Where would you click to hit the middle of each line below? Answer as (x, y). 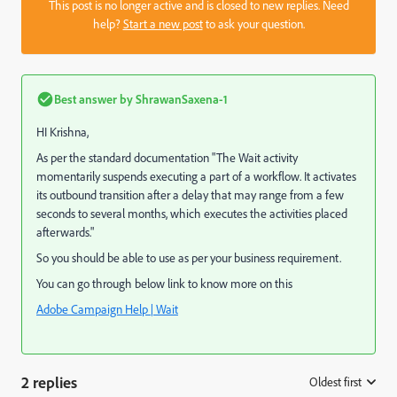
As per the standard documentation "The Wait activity (167, 157)
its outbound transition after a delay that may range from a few (190, 195)
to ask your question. (253, 23)
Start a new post (163, 23)
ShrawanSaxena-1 (180, 99)
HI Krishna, (62, 132)
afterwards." (65, 232)
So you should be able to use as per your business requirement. (189, 257)
